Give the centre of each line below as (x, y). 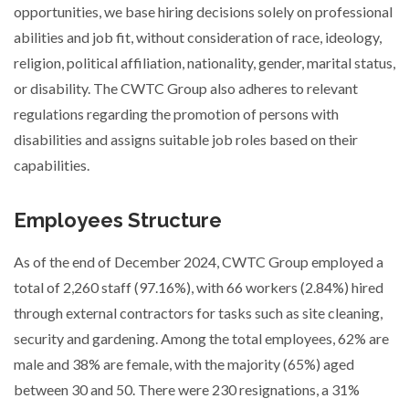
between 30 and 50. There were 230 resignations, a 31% (187, 389)
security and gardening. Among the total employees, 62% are (201, 338)
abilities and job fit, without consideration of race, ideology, (198, 37)
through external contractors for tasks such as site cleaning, (198, 313)
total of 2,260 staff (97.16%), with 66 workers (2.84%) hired (199, 287)
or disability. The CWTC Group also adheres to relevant (186, 88)
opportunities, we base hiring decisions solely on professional (203, 11)
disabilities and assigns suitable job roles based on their (186, 139)
